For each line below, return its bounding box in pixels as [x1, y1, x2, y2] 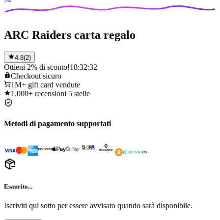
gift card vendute [28, 80, 80, 89]
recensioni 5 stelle [35, 89, 90, 98]
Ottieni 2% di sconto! [4, 62, 70, 71]
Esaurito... [4, 183, 32, 191]
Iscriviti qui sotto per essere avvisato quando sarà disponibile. [4, 201, 192, 210]
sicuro [43, 71, 61, 80]
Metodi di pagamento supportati [4, 119, 111, 128]
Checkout [11, 71, 41, 80]
